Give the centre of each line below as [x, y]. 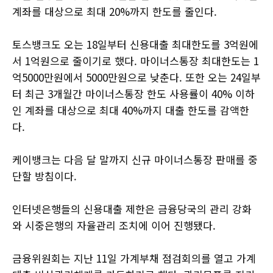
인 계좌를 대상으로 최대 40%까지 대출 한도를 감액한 [131, 110]
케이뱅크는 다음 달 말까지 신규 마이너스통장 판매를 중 [135, 159]
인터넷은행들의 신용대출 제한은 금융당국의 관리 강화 [132, 208]
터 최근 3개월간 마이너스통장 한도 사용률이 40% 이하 [133, 93]
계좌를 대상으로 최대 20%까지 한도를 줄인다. [115, 11]
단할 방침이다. [44, 175]
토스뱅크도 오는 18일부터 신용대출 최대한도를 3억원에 [135, 44]
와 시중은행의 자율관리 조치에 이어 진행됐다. [115, 225]
